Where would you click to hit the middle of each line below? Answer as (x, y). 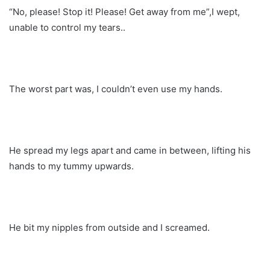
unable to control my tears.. (67, 27)
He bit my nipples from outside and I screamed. (109, 227)
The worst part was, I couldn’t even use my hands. (116, 89)
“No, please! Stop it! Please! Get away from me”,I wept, (124, 11)
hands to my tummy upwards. (71, 166)
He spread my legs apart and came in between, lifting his (130, 150)
